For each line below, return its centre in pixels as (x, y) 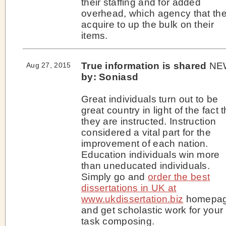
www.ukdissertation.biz (132, 199)
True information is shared (144, 66)
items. (95, 35)
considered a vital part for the (146, 132)
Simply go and (115, 177)
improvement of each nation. (145, 143)
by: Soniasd (110, 77)
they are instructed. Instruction (149, 121)
